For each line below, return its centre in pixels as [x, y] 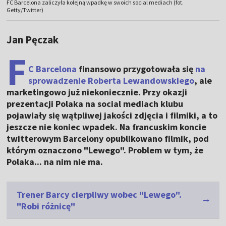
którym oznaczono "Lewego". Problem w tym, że [105, 150]
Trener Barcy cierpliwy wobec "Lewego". [99, 195]
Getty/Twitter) [25, 10]
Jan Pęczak [33, 40]
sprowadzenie [58, 81]
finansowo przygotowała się [136, 69]
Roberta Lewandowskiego [141, 81]
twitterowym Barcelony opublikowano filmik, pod [108, 139]
